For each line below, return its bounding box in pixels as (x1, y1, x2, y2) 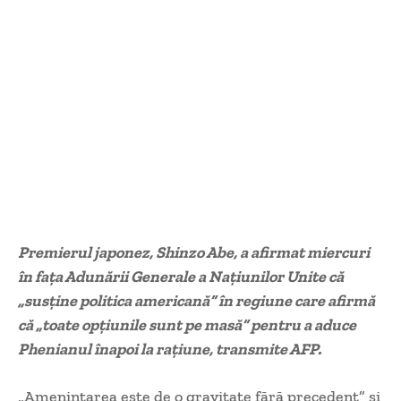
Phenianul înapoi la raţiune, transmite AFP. (18, 339, 321, 360)
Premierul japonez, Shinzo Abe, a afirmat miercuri (18, 243, 370, 263)
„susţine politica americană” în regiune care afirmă (18, 291, 375, 311)
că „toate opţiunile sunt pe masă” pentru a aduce (18, 315, 356, 336)
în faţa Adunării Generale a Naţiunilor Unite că (18, 267, 344, 287)
